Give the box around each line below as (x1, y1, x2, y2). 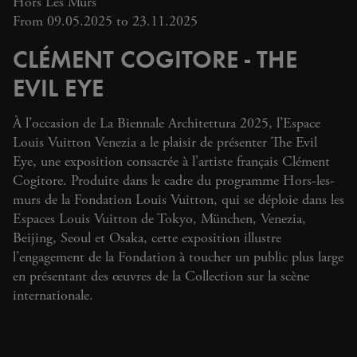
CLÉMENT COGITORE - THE (13, 41, 297, 75)
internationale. (13, 286, 93, 305)
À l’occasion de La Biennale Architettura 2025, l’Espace (13, 114, 320, 133)
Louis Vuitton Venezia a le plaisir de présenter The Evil (13, 133, 317, 152)
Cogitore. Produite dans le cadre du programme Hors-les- (13, 171, 335, 190)
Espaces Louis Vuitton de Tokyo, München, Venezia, (13, 210, 306, 229)
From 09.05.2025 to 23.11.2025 (13, 12, 198, 31)
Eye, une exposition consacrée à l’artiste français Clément (13, 152, 330, 171)
